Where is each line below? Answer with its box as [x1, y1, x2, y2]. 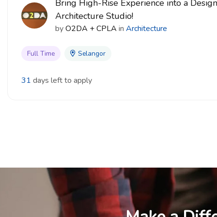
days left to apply [33, 75, 92, 86]
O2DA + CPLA [65, 23, 117, 34]
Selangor [78, 49, 106, 58]
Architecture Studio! [55, 10, 133, 22]
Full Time [27, 49, 55, 58]
